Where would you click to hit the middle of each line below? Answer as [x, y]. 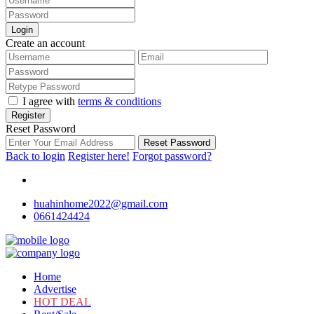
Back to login [35, 156]
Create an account [45, 43]
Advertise [55, 289]
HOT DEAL [62, 302]
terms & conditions [120, 101]
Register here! [99, 156]
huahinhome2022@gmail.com [101, 204]
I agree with [50, 101]
